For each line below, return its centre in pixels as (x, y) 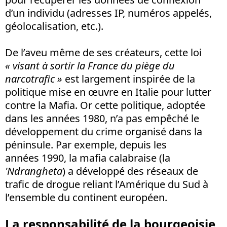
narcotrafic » (35, 79)
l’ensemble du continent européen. (86, 197)
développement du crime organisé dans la (104, 131)
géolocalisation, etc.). (54, 26)
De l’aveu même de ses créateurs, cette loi (103, 52)
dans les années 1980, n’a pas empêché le (102, 118)
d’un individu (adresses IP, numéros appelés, (108, 13)
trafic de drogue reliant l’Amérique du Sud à (107, 184)
